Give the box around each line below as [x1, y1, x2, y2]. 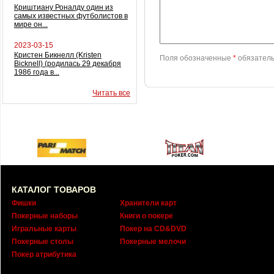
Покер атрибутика [12, 250, 76, 259]
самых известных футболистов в [14, 12, 128, 20]
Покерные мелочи [120, 237, 186, 246]
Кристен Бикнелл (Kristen [14, 51, 102, 59]
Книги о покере [120, 212, 173, 220]
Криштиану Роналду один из [14, 3, 113, 12]
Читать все [92, 89, 130, 97]
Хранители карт [120, 199, 177, 207]
